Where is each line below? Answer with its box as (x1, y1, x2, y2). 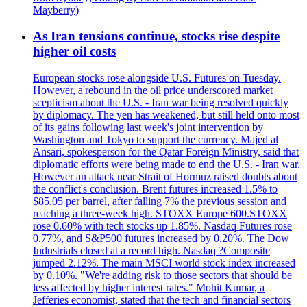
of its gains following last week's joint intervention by (33, 121, 263, 133)
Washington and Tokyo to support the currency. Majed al (33, 133, 278, 145)
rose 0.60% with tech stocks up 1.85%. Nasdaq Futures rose (33, 219, 292, 232)
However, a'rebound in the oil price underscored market (33, 84, 273, 96)
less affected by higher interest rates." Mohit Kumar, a (33, 281, 265, 293)
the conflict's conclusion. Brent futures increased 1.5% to (33, 182, 278, 195)
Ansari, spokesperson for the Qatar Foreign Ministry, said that (33, 145, 299, 158)
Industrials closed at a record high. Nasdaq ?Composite (33, 244, 270, 256)
